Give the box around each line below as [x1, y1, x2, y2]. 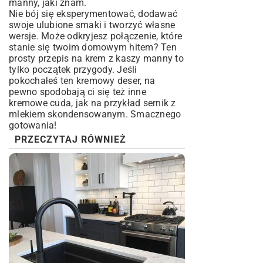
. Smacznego [125, 109, 181, 120]
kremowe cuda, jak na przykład [9, 97, 143, 109]
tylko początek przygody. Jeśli [9, 64, 137, 75]
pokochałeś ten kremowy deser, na [9, 75, 155, 86]
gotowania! [9, 120, 57, 131]
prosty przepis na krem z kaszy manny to [9, 53, 184, 64]
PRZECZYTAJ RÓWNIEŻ [15, 134, 126, 145]
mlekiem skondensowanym [9, 109, 126, 120]
